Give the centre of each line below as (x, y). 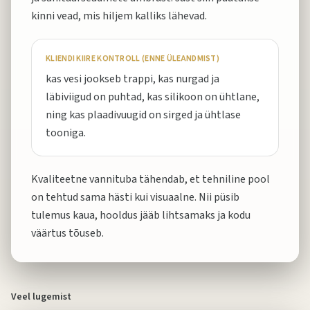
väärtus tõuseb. (67, 233)
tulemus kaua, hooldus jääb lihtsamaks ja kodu (141, 215)
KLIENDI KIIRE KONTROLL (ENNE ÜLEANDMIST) (133, 58)
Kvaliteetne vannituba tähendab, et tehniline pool (151, 179)
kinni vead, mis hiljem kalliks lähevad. (119, 16)
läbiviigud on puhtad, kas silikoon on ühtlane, (153, 97)
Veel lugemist (41, 297)
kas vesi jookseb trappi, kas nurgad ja (133, 79)
